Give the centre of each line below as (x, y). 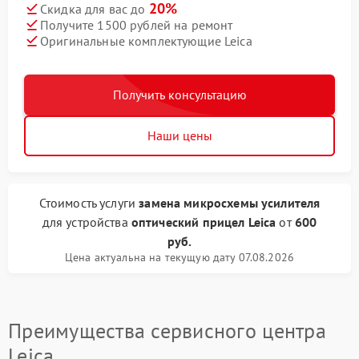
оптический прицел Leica (204, 222)
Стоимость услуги (89, 203)
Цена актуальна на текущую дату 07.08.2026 (179, 257)
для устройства (87, 222)
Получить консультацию (179, 95)
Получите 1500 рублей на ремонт (137, 24)
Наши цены (179, 135)
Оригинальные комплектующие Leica (146, 40)
